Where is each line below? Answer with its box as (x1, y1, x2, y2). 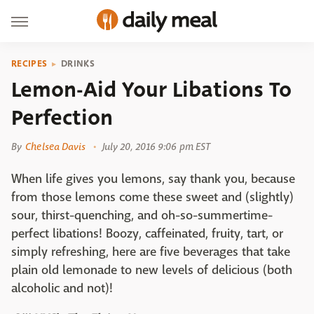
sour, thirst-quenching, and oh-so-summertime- (11, 207, 273, 224)
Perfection (11, 102, 113, 133)
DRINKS (61, 57, 95, 70)
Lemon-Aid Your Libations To (11, 74, 292, 105)
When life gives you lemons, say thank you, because (11, 171, 295, 187)
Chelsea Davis (25, 140, 86, 153)
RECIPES (11, 57, 48, 70)
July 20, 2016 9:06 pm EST (102, 140, 211, 153)
